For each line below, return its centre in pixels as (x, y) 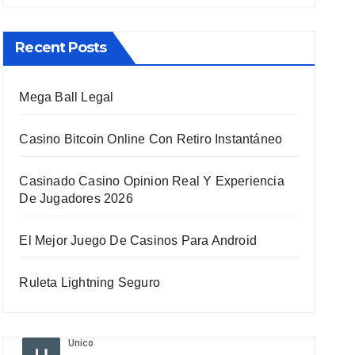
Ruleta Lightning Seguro (90, 282)
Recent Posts (61, 48)
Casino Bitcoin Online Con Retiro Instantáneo (151, 139)
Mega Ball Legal (67, 97)
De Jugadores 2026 (76, 198)
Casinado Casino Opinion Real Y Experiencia (152, 181)
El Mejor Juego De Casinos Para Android (138, 240)
